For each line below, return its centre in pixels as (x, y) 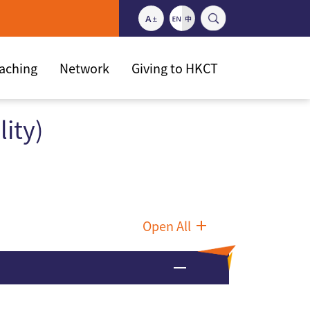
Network (84, 68)
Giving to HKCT (175, 68)
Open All (167, 226)
